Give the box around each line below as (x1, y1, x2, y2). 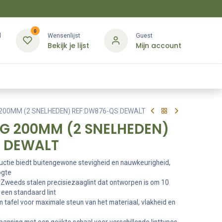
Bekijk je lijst (47, 41, 89, 51)
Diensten (77, 72, 106, 80)
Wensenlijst (47, 31, 80, 39)
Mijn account (135, 41, 181, 51)
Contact (179, 72, 208, 80)
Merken (131, 72, 155, 80)
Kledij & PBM (7, 72, 45, 80)
